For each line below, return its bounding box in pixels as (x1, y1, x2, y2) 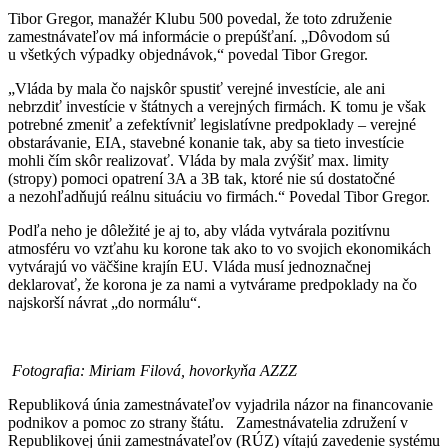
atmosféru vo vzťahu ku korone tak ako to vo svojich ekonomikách (8, 239, 431, 257)
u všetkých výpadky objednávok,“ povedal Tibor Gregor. (8, 45, 368, 63)
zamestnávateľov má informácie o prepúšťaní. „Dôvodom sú (8, 27, 390, 45)
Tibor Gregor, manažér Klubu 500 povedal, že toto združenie (8, 9, 392, 27)
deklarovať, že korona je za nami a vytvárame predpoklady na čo (8, 275, 417, 293)
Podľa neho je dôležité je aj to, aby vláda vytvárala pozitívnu (8, 221, 390, 239)
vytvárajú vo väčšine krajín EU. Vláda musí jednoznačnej (8, 257, 371, 275)
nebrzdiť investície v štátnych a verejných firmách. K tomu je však (8, 97, 426, 115)
